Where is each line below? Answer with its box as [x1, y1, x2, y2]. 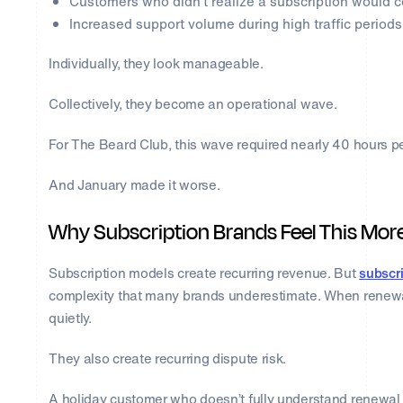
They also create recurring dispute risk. [49, 348, 287, 369]
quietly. [49, 308, 92, 328]
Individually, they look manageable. [49, 53, 264, 74]
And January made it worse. [49, 175, 220, 195]
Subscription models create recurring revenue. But [49, 263, 360, 283]
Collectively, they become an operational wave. [49, 94, 337, 114]
